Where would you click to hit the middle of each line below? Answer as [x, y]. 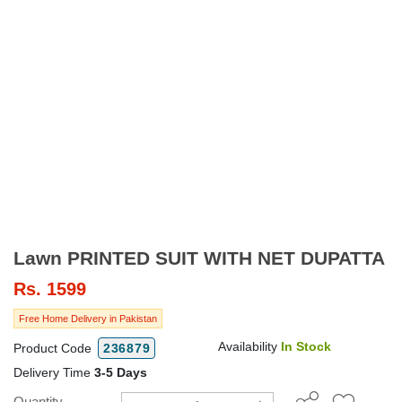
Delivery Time [54, 372]
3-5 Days [121, 372]
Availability [249, 346]
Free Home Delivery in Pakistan [88, 318]
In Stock [306, 346]
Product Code [54, 348]
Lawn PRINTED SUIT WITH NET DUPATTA [321, 258]
